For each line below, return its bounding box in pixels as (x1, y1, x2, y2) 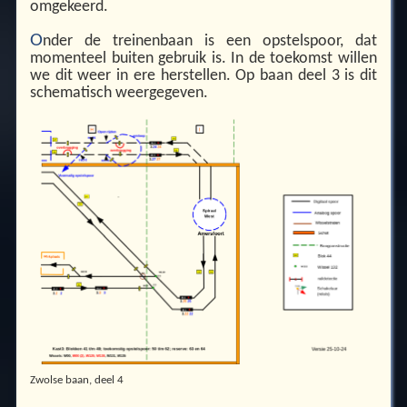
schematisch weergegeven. (29, 85, 208, 102)
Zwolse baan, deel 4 (29, 374, 124, 387)
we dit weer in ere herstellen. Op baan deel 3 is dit (29, 68, 378, 84)
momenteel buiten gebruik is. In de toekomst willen (29, 51, 378, 67)
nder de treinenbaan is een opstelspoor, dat (42, 34, 378, 50)
